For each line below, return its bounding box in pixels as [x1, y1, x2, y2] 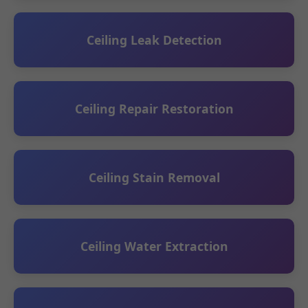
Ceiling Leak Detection [86, 32, 222, 48]
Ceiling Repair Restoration [74, 100, 234, 117]
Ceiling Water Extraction [80, 238, 228, 254]
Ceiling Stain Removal [88, 169, 220, 186]
